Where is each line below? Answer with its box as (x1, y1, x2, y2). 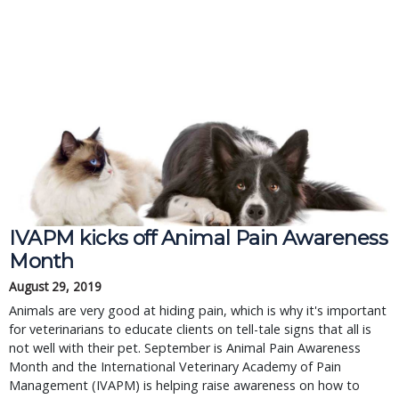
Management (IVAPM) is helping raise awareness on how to (9, 377, 360, 394)
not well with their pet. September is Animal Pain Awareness (9, 339, 361, 356)
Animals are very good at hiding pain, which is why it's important (9, 302, 387, 319)
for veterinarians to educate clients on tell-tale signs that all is (9, 321, 371, 338)
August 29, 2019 (9, 278, 102, 295)
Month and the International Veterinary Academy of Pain (9, 358, 341, 375)
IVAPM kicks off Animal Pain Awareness (9, 225, 388, 250)
